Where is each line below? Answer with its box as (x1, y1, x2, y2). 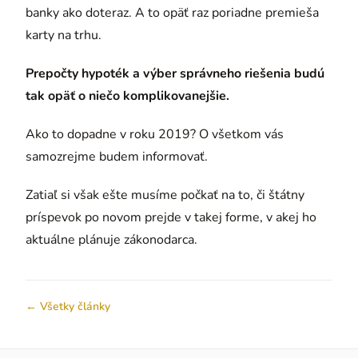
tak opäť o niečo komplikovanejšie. (26, 86, 229, 105)
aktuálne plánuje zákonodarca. (26, 230, 197, 249)
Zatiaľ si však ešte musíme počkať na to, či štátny (26, 185, 304, 204)
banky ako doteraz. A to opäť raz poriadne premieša (26, 3, 319, 22)
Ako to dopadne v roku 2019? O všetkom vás (26, 125, 284, 143)
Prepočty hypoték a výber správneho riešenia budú (26, 64, 324, 82)
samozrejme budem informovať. (26, 147, 208, 165)
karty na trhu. (26, 26, 101, 44)
